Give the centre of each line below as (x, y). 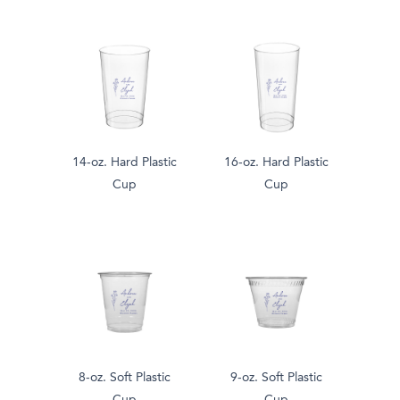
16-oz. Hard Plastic (276, 163)
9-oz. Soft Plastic (276, 378)
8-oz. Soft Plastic (124, 378)
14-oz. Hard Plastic (124, 163)
